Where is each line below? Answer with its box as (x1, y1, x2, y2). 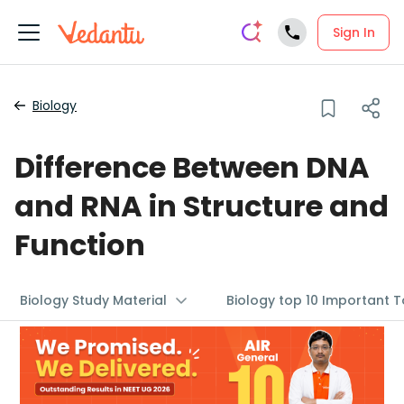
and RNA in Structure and (14, 186, 389, 226)
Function (14, 225, 145, 265)
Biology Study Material (20, 291, 167, 309)
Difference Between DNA (14, 147, 370, 188)
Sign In (332, 23, 375, 41)
